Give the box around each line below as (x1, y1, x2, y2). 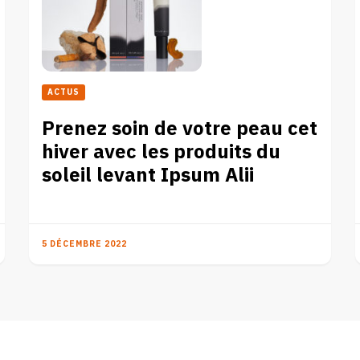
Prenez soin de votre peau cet (42, 113, 318, 144)
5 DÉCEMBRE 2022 (42, 237, 128, 251)
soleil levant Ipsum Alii (42, 160, 255, 190)
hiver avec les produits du (42, 137, 281, 167)
